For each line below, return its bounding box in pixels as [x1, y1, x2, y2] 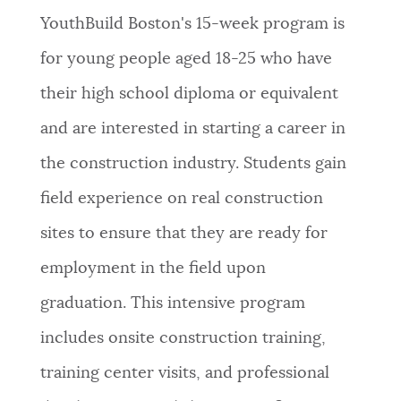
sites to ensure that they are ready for [39, 226, 328, 243]
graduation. [39, 295, 131, 312]
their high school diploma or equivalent [39, 86, 338, 103]
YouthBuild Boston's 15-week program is [39, 16, 345, 33]
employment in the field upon [39, 260, 266, 277]
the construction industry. [39, 156, 239, 173]
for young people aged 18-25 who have [39, 51, 332, 68]
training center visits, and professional [39, 365, 329, 382]
